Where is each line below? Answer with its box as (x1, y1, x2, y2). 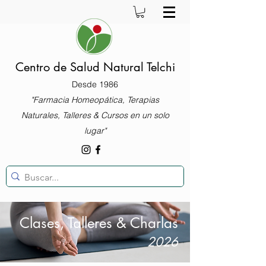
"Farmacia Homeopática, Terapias (31, 94, 159, 106)
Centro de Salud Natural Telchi (15, 59, 175, 75)
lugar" (84, 125, 106, 137)
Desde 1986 (72, 79, 118, 90)
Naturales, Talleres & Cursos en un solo (21, 110, 169, 121)
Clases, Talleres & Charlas (20, 214, 178, 233)
